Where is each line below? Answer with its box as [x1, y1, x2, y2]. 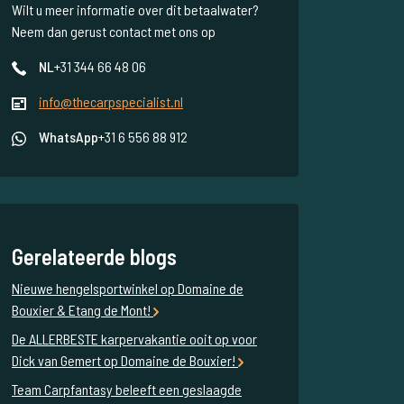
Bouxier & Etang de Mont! [12, 301, 153, 319]
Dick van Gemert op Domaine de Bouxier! [12, 352, 238, 370]
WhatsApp [39, 128, 98, 146]
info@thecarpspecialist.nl [39, 93, 183, 111]
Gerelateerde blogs [12, 243, 177, 271]
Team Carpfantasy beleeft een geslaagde [12, 381, 242, 399]
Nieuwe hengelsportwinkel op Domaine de [12, 280, 243, 298]
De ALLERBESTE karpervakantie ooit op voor [12, 330, 257, 348]
